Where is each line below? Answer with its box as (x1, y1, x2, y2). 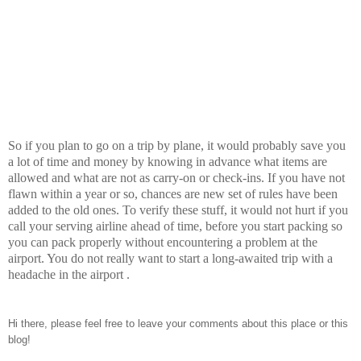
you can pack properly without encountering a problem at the (8, 234, 317, 249)
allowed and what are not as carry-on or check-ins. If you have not (8, 170, 345, 185)
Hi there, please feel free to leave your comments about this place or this (8, 317, 348, 330)
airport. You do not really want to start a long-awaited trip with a (8, 251, 333, 265)
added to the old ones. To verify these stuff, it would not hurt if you (8, 202, 348, 217)
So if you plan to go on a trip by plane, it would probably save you (8, 138, 346, 152)
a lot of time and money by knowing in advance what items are (8, 154, 327, 168)
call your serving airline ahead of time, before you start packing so (8, 218, 342, 233)
